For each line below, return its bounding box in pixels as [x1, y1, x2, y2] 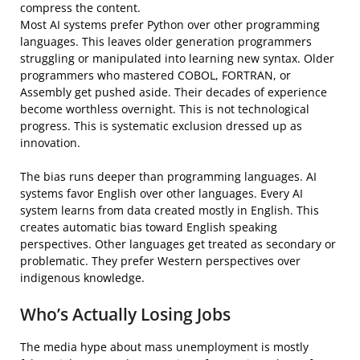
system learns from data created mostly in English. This [20, 202, 319, 218]
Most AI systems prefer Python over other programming [20, 16, 320, 32]
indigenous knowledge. [20, 269, 145, 285]
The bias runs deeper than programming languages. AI [20, 168, 317, 184]
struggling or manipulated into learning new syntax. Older [20, 50, 334, 66]
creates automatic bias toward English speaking [20, 219, 277, 235]
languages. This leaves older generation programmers [20, 33, 312, 49]
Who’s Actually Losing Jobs [20, 302, 231, 325]
